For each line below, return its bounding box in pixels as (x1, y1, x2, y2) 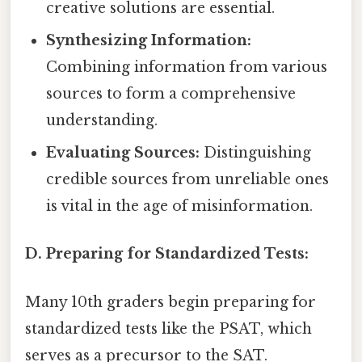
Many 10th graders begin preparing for (25, 293, 316, 311)
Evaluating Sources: (46, 144, 200, 162)
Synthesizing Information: (46, 32, 252, 50)
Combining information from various (46, 58, 328, 77)
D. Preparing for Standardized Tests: (25, 245, 309, 263)
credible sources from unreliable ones (46, 170, 330, 189)
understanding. (46, 112, 158, 130)
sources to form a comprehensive (46, 85, 297, 103)
